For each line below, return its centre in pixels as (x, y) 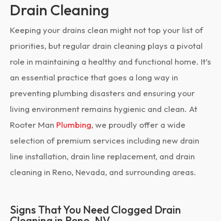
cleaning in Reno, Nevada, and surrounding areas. (103, 172)
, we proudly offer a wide (138, 125)
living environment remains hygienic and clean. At (104, 109)
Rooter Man (32, 125)
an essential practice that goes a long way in (94, 77)
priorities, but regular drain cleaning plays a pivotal (106, 46)
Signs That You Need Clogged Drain (95, 210)
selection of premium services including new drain (105, 140)
